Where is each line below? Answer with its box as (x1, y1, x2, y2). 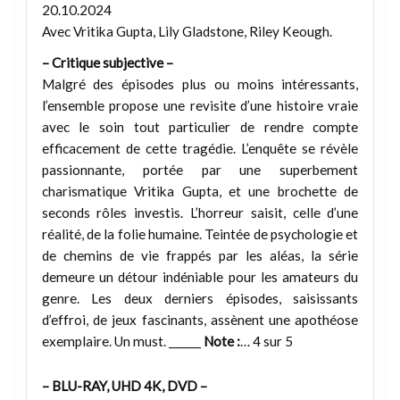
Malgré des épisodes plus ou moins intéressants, (41, 76, 359, 93)
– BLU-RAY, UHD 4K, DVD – (41, 377, 207, 394)
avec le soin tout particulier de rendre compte (41, 119, 359, 136)
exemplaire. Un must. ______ (41, 333, 204, 350)
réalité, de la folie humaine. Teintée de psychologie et (41, 226, 359, 243)
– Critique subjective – (41, 54, 173, 71)
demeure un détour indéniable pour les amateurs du (41, 269, 359, 286)
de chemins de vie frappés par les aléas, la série (41, 247, 359, 264)
